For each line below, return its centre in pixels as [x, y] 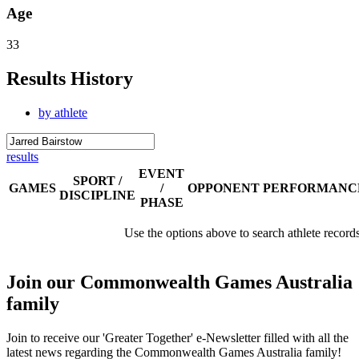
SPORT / [97, 180]
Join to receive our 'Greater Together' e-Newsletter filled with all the [177, 337]
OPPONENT [224, 188]
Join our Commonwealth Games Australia [179, 282]
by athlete [63, 112]
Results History [70, 78]
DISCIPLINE [97, 195]
